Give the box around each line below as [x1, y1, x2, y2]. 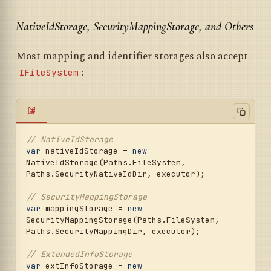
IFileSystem [19, 66, 79, 78]
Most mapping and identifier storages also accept [16, 48, 248, 64]
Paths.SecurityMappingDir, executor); [26, 226, 200, 237]
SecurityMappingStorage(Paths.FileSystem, [26, 215, 220, 226]
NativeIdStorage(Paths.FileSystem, [26, 157, 186, 168]
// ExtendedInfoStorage [26, 249, 132, 260]
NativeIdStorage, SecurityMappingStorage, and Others [16, 19, 253, 34]
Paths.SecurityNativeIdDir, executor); [26, 169, 205, 180]
